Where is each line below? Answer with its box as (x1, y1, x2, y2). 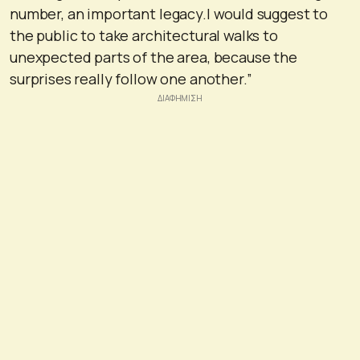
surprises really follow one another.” (10, 69, 252, 89)
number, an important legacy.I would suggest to (10, 4, 329, 24)
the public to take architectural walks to (10, 26, 278, 46)
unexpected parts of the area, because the (10, 47, 297, 67)
